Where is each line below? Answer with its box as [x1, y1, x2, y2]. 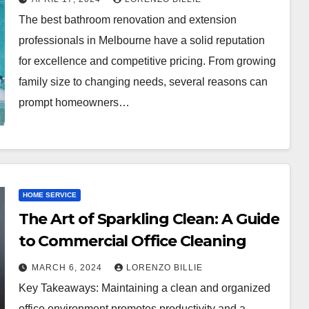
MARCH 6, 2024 [31, 262, 105, 272]
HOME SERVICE [22, 190, 77, 199]
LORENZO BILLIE [126, 262, 203, 272]
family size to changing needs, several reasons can [18, 75, 268, 88]
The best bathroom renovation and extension [18, 13, 237, 26]
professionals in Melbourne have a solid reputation [18, 34, 265, 46]
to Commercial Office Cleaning [18, 231, 246, 250]
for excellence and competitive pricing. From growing [18, 54, 276, 67]
